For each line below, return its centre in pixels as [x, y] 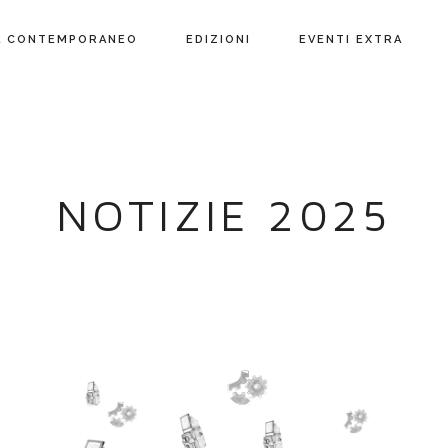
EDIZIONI [218, 39]
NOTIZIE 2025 [224, 214]
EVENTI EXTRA [351, 39]
